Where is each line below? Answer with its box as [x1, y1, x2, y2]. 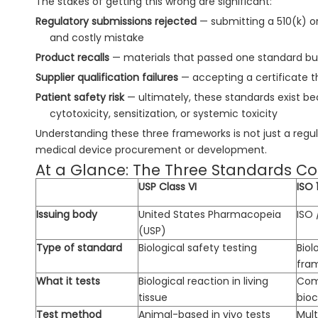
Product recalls [35, 50, 109, 65]
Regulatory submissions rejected [35, 14, 197, 29]
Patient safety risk [35, 90, 124, 105]
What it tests [36, 274, 100, 289]
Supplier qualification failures [35, 70, 178, 85]
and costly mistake [49, 31, 144, 45]
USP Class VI [138, 180, 197, 194]
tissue [138, 290, 168, 305]
